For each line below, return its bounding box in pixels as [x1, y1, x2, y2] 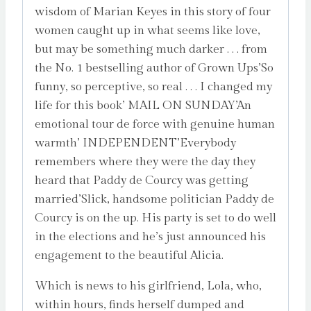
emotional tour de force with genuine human [35, 117, 275, 131]
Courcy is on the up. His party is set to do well [35, 210, 276, 225]
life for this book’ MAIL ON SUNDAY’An [35, 98, 251, 112]
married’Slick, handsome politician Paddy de [35, 192, 274, 206]
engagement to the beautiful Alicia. [35, 248, 224, 262]
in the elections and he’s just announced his [35, 229, 266, 244]
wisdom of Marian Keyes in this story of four [35, 4, 271, 19]
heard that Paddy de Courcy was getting [35, 173, 249, 187]
